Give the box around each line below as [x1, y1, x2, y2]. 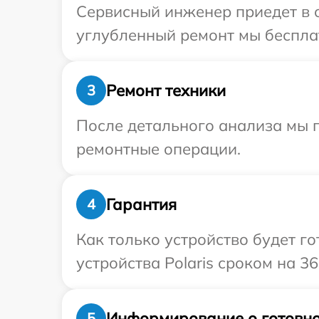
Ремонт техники [106, 80, 226, 100]
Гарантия [106, 194, 177, 214]
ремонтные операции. [76, 139, 241, 159]
